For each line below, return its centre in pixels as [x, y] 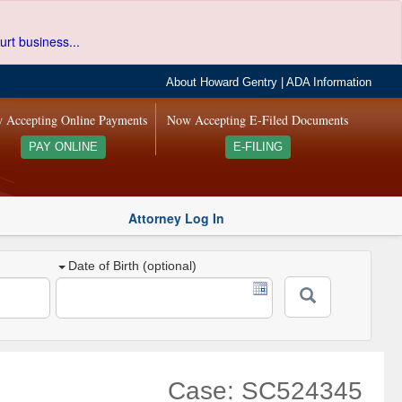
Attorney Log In [176, 218]
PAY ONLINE [63, 147]
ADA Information [329, 83]
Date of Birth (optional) [133, 266]
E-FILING [258, 147]
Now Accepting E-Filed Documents [258, 120]
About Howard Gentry [222, 83]
